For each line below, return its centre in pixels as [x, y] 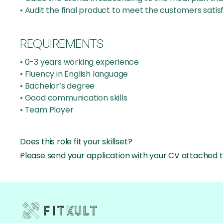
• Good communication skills [74, 98]
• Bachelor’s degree [57, 86]
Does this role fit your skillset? [76, 142]
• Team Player [47, 110]
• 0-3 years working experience [79, 62]
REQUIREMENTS [62, 43]
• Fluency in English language [74, 74]
